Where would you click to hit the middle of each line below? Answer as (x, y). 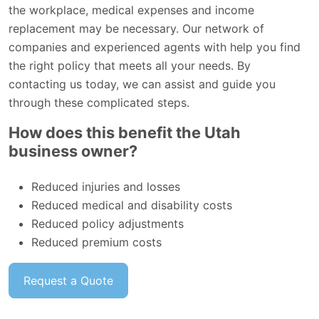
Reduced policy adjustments (108, 223)
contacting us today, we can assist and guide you (142, 84)
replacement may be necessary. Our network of (136, 28)
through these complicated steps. (99, 102)
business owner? (73, 151)
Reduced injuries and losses (106, 186)
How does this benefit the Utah (125, 132)
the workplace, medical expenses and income (131, 10)
